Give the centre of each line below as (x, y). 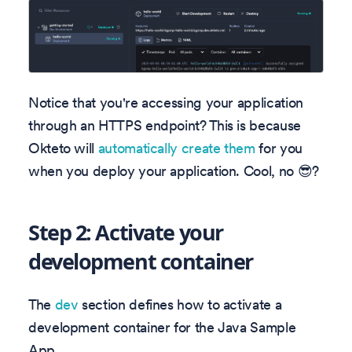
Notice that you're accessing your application (166, 102)
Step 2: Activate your (126, 232)
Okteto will (63, 148)
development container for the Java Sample (162, 328)
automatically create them (176, 148)
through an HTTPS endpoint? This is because (165, 125)
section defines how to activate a (180, 305)
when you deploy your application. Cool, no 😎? (174, 170)
